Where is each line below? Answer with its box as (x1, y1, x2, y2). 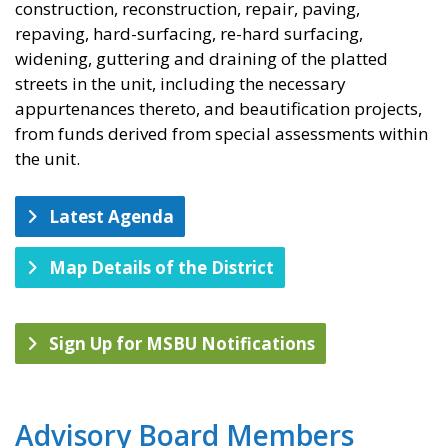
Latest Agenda (49, 205, 174, 229)
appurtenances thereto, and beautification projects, (15, 97, 422, 121)
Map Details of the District (49, 256, 274, 280)
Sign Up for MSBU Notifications (49, 332, 315, 356)
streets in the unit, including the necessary (15, 72, 346, 96)
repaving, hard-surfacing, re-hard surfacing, (15, 22, 363, 46)
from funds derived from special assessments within (15, 122, 428, 146)
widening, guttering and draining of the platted (15, 47, 388, 71)
